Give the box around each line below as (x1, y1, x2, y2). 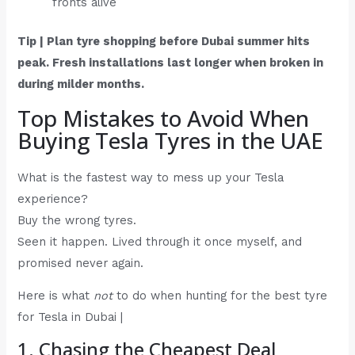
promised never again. (17, 255, 144, 270)
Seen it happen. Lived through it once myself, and (17, 234, 303, 249)
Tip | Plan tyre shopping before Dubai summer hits (17, 34, 311, 49)
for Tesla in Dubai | (17, 310, 124, 325)
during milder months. (17, 77, 145, 92)
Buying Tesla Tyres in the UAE (17, 124, 324, 155)
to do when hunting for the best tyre (113, 288, 328, 303)
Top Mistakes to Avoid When (17, 102, 310, 133)
